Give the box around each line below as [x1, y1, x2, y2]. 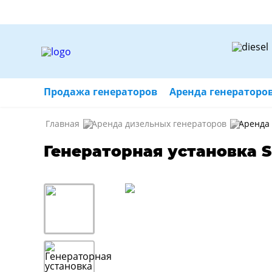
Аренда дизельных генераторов [92, 118, 226, 129]
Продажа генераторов [44, 85, 157, 98]
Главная [46, 118, 80, 129]
